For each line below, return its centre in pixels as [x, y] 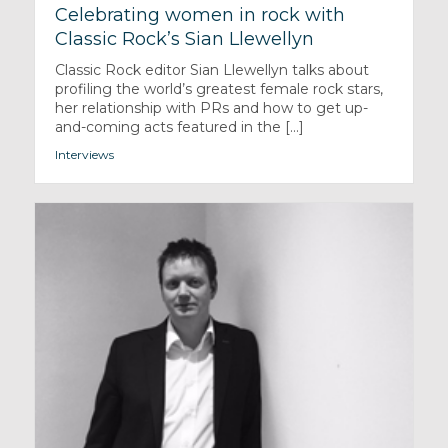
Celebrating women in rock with [199, 15]
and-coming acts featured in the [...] [179, 127]
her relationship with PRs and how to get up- [211, 108]
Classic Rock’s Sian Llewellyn [184, 39]
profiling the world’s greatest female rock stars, [218, 89]
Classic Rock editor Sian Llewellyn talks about [211, 70]
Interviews [84, 155]
